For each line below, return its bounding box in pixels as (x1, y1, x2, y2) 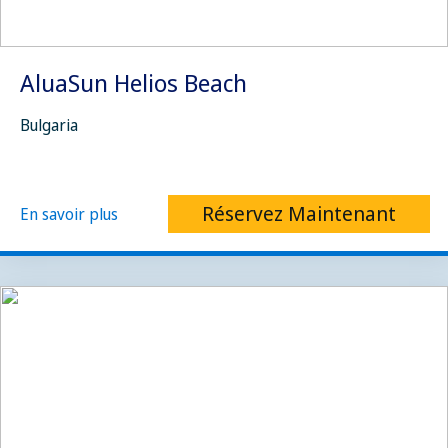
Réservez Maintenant (202, 200, 396, 227)
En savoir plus (20, 203, 118, 225)
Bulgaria (20, 114, 78, 136)
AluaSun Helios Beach (20, 66, 247, 99)
